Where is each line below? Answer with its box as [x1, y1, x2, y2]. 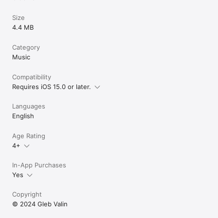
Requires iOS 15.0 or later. [12, 82, 91, 91]
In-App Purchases [12, 161, 66, 169]
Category [12, 43, 40, 51]
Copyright [12, 190, 42, 198]
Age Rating [12, 131, 45, 140]
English [12, 111, 34, 120]
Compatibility [12, 73, 51, 81]
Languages [12, 102, 45, 110]
